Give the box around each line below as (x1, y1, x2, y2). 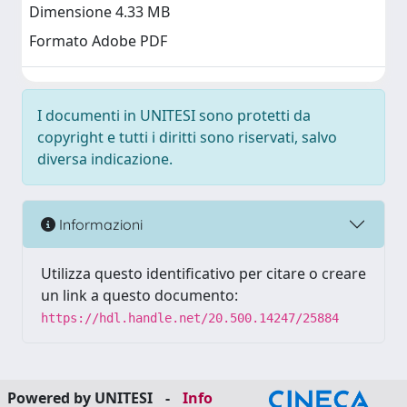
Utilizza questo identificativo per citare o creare (41, 263, 366, 283)
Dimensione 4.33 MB (29, 2, 170, 23)
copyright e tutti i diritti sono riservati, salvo (37, 127, 337, 147)
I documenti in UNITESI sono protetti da (37, 105, 311, 125)
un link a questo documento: (41, 285, 238, 305)
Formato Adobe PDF (29, 31, 167, 52)
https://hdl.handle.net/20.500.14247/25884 (41, 311, 339, 325)
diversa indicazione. (37, 149, 173, 169)
